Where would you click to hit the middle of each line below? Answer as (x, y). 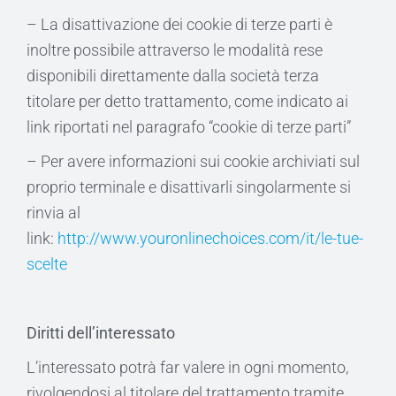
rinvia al (53, 213)
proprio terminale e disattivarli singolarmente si (189, 187)
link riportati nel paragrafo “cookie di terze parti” (189, 127)
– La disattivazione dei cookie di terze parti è (179, 24)
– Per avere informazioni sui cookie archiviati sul (193, 161)
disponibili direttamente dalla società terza (173, 76)
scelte (47, 264)
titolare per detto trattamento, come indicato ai (187, 101)
